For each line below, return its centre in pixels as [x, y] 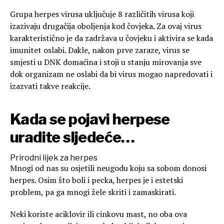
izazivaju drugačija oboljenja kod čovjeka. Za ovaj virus [106, 26]
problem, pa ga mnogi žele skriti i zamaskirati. [93, 192]
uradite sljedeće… [72, 137]
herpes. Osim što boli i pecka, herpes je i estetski [96, 180]
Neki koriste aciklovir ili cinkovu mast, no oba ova [98, 214]
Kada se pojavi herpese [90, 119]
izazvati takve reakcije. [50, 86]
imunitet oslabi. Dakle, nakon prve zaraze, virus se [100, 50]
